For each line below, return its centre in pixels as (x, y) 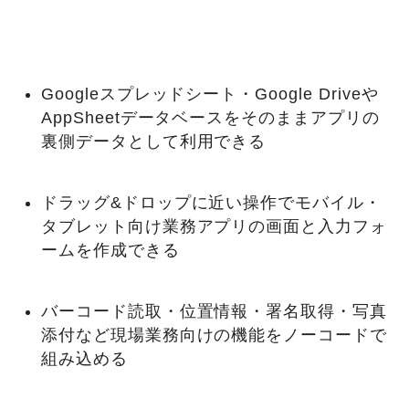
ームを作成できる (110, 250)
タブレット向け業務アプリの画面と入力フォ (214, 226)
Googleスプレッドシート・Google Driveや (210, 94)
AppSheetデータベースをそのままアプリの (210, 117)
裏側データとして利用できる (153, 141)
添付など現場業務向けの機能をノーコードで (214, 335)
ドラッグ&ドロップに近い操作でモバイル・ (211, 202)
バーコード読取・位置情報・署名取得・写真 (214, 311)
